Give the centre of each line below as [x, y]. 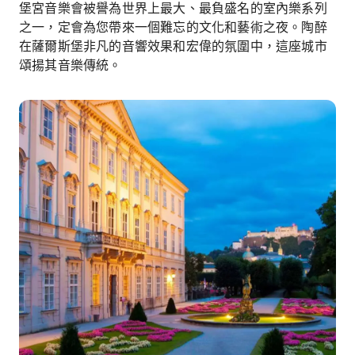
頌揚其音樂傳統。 [71, 65]
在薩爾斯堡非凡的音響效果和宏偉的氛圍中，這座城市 [173, 46]
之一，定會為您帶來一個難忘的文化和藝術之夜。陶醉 [173, 27]
